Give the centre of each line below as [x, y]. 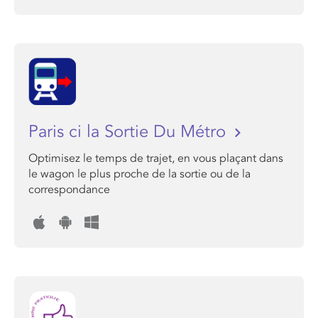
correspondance [69, 190]
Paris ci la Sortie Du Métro [130, 132]
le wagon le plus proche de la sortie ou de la [139, 174]
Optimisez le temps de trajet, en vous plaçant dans [156, 158]
